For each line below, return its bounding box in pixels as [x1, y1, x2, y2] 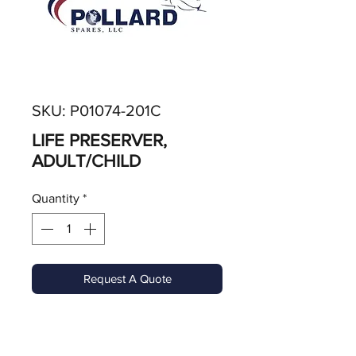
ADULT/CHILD [32, 152, 141, 170]
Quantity [32, 192, 79, 205]
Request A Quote [83, 272, 172, 285]
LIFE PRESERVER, [32, 131, 167, 149]
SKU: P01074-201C [32, 102, 161, 119]
